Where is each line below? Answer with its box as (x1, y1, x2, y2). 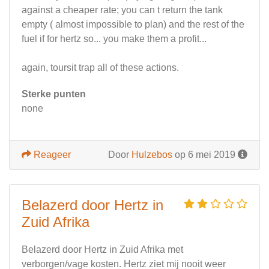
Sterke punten (22, 89, 86, 100)
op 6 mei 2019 (172, 150, 238, 160)
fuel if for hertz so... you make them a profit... (22, 34, 207, 44)
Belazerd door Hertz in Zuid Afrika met (22, 244, 183, 255)
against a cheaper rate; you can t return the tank (22, 5, 223, 16)
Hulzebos (131, 150, 172, 160)
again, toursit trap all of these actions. (22, 62, 179, 73)
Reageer (31, 150, 71, 160)
